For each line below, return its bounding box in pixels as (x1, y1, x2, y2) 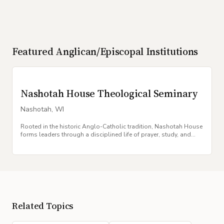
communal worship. (20, 138, 77, 146)
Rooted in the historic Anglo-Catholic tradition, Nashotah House (20, 122, 202, 130)
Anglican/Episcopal (55, 44, 143, 58)
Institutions (143, 44, 198, 58)
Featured (12, 44, 56, 58)
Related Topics (12, 199, 74, 212)
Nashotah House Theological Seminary (20, 86, 197, 100)
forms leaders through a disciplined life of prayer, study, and (20, 130, 191, 138)
